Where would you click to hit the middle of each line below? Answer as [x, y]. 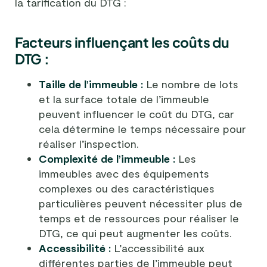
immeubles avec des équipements [124, 173]
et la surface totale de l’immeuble [124, 99]
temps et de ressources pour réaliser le [139, 218]
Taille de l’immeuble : [91, 84]
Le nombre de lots [191, 84]
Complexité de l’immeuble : [107, 158]
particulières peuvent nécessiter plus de [141, 203]
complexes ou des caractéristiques [127, 188]
